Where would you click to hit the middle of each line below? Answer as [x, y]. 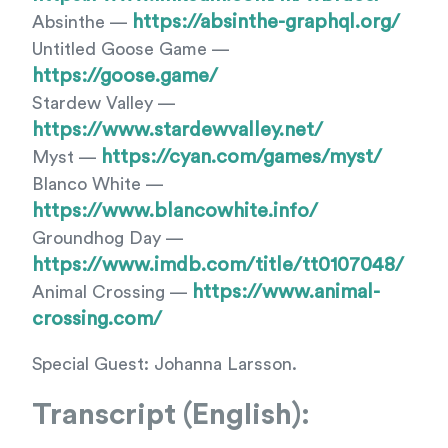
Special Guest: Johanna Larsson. [164, 364]
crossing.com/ [97, 319]
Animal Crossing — [112, 292]
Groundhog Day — [107, 238]
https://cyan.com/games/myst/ [241, 157]
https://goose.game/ [125, 76]
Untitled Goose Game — [130, 49]
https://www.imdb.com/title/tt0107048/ [218, 265]
